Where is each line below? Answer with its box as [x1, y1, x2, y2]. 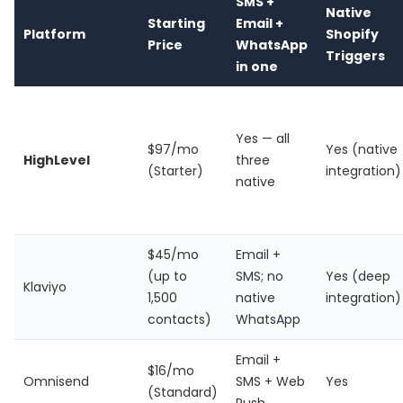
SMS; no [236, 267, 283, 285]
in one [236, 58, 278, 76]
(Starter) [148, 162, 203, 180]
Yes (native [326, 140, 398, 158]
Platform [23, 25, 85, 43]
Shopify [326, 25, 379, 43]
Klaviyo [23, 278, 67, 296]
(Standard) [148, 383, 218, 401]
